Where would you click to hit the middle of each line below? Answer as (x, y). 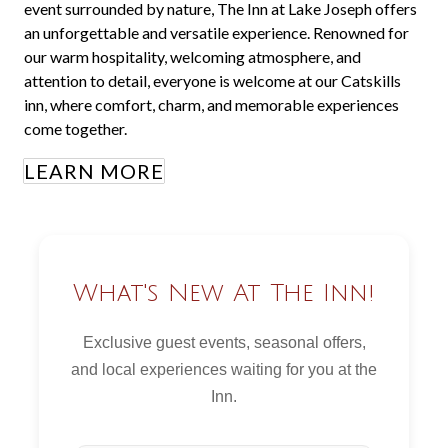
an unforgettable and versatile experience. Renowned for (216, 32)
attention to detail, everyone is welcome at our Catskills (212, 80)
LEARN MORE (94, 171)
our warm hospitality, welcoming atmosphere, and (192, 56)
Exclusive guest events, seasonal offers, (224, 342)
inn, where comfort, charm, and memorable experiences (211, 104)
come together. (75, 128)
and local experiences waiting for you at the (224, 369)
